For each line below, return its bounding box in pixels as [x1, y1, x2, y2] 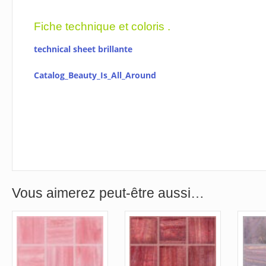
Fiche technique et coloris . [34, 19, 171, 33]
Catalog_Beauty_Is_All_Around [34, 69, 157, 81]
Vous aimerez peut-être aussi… [11, 185, 204, 201]
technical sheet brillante [34, 43, 133, 55]
